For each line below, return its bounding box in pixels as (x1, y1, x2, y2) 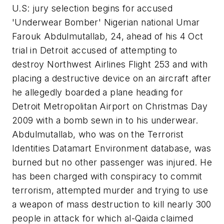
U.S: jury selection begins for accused (12, 2, 173, 13)
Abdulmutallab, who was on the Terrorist (12, 128, 184, 139)
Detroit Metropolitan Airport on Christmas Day (12, 100, 207, 111)
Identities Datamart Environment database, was (12, 142, 211, 153)
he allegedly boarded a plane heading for (12, 86, 183, 97)
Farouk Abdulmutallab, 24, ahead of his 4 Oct (12, 30, 203, 41)
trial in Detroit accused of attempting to (12, 44, 177, 55)
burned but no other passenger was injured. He (12, 156, 212, 167)
